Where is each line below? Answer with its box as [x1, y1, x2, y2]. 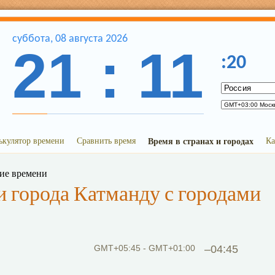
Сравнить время [77, 134, 136, 146]
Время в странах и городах [148, 134, 254, 147]
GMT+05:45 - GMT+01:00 [94, 243, 195, 253]
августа [69, 33, 103, 45]
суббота [12, 33, 50, 45]
